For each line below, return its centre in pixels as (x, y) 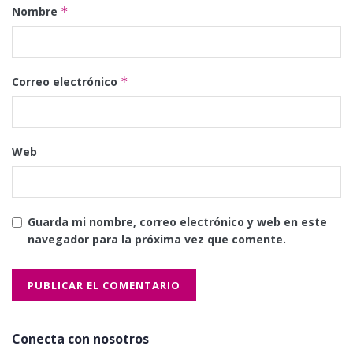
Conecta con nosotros (80, 338)
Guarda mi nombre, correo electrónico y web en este (177, 221)
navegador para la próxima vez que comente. (157, 239)
